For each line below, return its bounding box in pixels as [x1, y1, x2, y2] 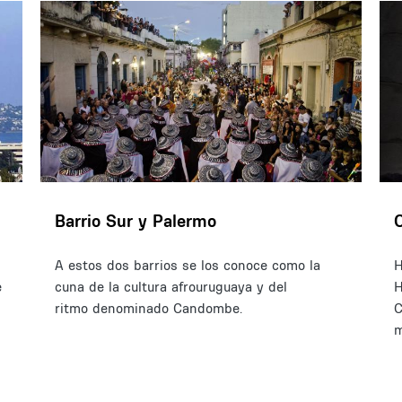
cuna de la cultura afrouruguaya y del [54, 277, 287, 295]
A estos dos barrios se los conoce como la [54, 256, 320, 274]
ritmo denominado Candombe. [54, 299, 247, 317]
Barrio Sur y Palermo [54, 209, 216, 232]
